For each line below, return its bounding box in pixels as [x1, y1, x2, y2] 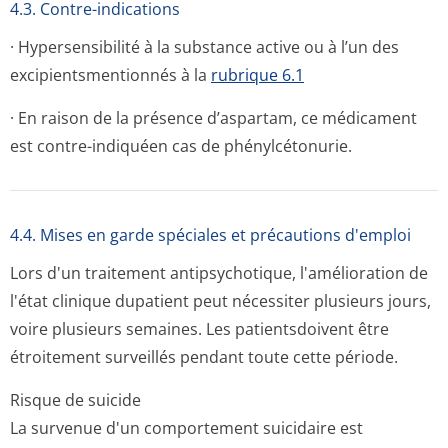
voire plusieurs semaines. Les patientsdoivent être [10, 318, 389, 340]
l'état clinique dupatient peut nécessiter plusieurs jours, [10, 290, 431, 312]
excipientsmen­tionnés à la [10, 64, 211, 86]
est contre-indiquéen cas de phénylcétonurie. [10, 135, 352, 157]
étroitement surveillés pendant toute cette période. [10, 346, 398, 368]
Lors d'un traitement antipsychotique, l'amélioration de [10, 262, 428, 284]
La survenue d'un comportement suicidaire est [10, 417, 363, 439]
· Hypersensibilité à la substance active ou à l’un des [10, 36, 399, 58]
